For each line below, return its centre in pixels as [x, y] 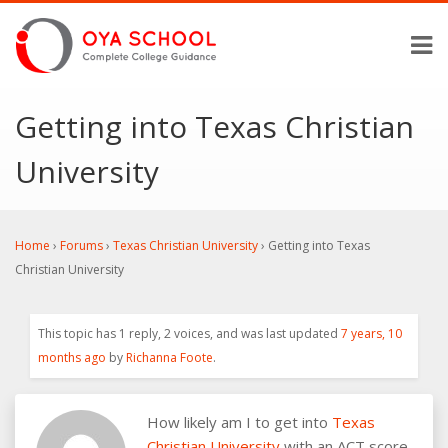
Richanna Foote [169, 357]
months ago [72, 357]
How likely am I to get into [239, 421]
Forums [81, 245]
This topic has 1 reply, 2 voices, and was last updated [189, 333]
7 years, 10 [371, 333]
